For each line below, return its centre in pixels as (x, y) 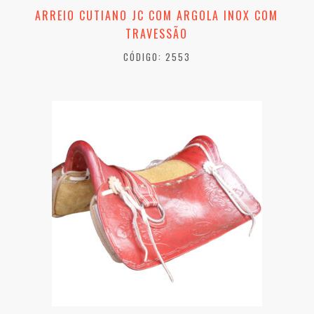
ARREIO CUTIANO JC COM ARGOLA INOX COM (157, 16)
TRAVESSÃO (157, 34)
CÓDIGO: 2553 (157, 57)
